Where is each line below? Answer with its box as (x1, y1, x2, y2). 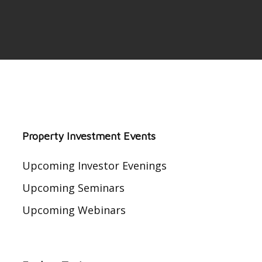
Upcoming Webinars (22, 203, 126, 217)
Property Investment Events (22, 130, 156, 142)
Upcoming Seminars (22, 181, 125, 195)
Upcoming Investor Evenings (22, 158, 167, 173)
